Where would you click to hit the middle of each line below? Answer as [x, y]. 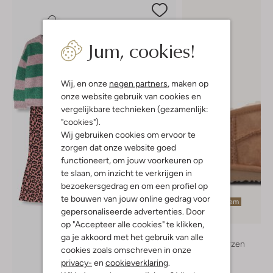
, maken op [188, 83]
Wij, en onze [85, 83]
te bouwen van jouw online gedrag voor [136, 198]
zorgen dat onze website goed [119, 147]
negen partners [138, 83]
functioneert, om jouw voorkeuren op [132, 160]
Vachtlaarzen [220, 243]
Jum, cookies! [141, 50]
